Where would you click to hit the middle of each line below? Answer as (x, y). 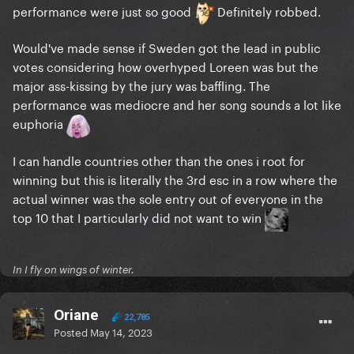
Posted (72, 331)
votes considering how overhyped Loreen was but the (166, 66)
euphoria (40, 123)
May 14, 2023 (121, 331)
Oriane (76, 315)
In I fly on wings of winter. (73, 270)
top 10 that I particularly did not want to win (139, 216)
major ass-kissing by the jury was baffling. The (141, 85)
